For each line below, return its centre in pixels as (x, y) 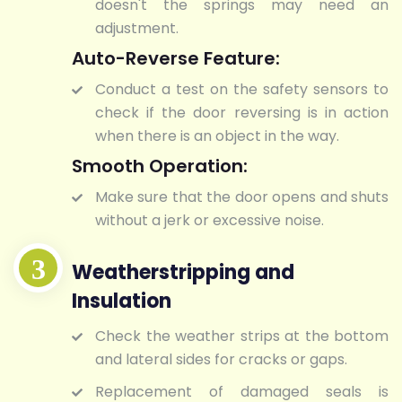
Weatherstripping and (183, 272)
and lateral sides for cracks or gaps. (221, 359)
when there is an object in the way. (217, 136)
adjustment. (137, 29)
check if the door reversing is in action (242, 113)
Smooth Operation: (160, 166)
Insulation (122, 301)
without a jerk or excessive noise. (210, 221)
